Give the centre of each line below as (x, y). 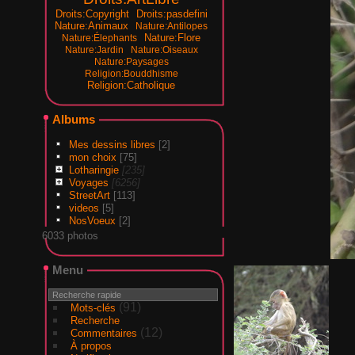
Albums (73, 119)
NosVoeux (92, 220)
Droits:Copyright (92, 13)
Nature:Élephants (100, 38)
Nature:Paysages (131, 61)
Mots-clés (93, 307)
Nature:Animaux (92, 25)
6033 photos (70, 235)
